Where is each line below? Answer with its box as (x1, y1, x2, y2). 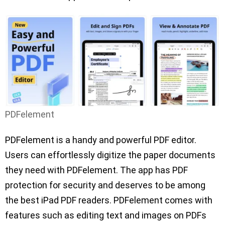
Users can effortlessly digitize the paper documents (5, 149, 215, 160)
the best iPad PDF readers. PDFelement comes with (5, 194, 212, 205)
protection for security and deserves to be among (5, 179, 205, 190)
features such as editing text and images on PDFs (5, 209, 206, 220)
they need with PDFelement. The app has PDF (5, 164, 188, 175)
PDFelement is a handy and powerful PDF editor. (5, 134, 196, 145)
